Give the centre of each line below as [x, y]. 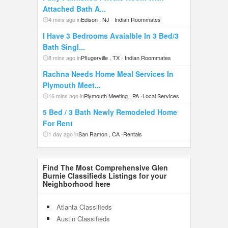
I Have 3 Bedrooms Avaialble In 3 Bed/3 [111, 36]
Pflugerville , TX [100, 58]
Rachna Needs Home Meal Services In [108, 74]
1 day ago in [63, 134]
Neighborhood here [77, 184]
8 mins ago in [65, 58]
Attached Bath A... [74, 9]
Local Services [161, 96]
